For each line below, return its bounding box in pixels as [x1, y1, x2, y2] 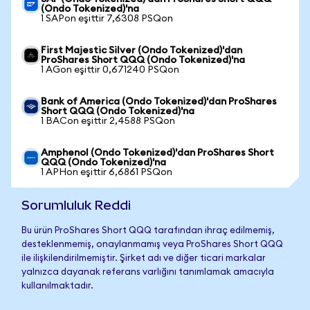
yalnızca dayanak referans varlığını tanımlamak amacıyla [21, 268, 274, 277]
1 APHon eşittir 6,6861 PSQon [41, 167, 172, 177]
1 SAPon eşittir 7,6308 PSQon [41, 14, 173, 24]
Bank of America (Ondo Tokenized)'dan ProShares [41, 97, 277, 107]
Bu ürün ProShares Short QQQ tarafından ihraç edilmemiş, [21, 226, 275, 235]
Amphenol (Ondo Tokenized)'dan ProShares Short [41, 148, 274, 158]
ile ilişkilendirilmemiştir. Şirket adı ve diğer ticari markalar [21, 254, 266, 263]
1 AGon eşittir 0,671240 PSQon [41, 65, 179, 75]
